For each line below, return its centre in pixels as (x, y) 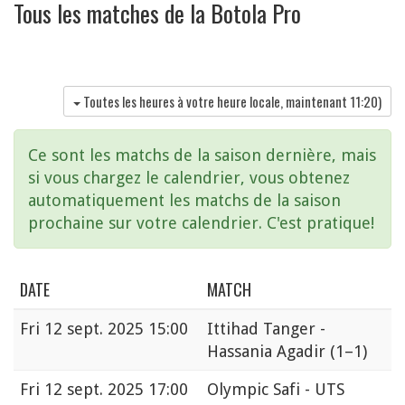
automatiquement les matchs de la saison (184, 200)
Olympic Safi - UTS (276, 389)
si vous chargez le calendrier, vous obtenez (189, 177)
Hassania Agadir (268, 351)
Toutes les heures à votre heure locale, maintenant (217, 102)
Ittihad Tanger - (266, 328)
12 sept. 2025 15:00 (116, 328)
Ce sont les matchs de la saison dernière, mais (202, 155)
